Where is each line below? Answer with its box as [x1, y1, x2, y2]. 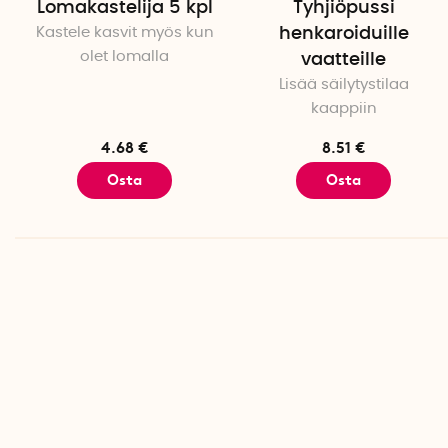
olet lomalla [80, 49, 169, 65]
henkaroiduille [278, 25, 409, 44]
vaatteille [301, 51, 386, 70]
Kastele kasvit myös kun [35, 25, 214, 41]
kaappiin [310, 101, 377, 117]
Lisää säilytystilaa [278, 77, 409, 93]
